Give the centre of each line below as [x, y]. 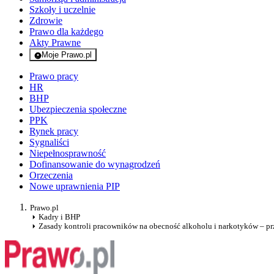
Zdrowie [46, 21]
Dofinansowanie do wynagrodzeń [95, 165]
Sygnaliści [49, 143]
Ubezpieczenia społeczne [78, 109]
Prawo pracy [54, 76]
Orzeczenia [51, 176]
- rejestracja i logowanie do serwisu [124, 64]
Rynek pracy [54, 131]
